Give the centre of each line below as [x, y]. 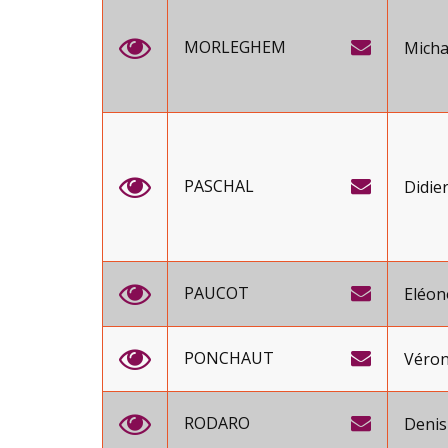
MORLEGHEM [235, 47]
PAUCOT [216, 293]
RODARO [217, 423]
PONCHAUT [229, 358]
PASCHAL [219, 186]
